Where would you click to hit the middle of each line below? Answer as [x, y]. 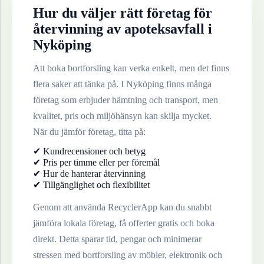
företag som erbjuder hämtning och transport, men [126, 100]
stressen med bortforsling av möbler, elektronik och [128, 255]
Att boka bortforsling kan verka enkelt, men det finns [131, 68]
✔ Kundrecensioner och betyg [89, 151]
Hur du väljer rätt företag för [123, 13]
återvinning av [79, 29]
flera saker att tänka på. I [80, 84]
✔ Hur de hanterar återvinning [89, 174]
